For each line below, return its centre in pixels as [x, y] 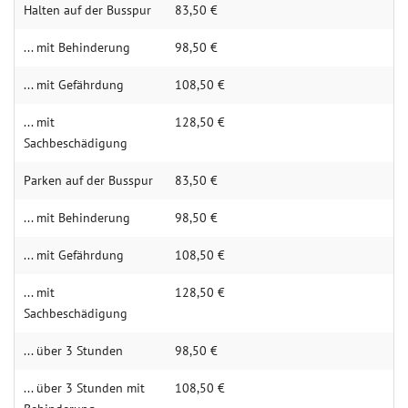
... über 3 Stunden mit [84, 388]
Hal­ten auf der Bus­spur [87, 10]
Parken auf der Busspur [88, 180]
